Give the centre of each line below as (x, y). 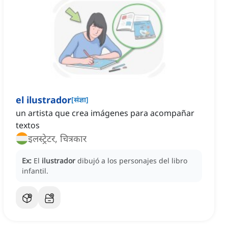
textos (28, 125)
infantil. (35, 171)
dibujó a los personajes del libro (132, 161)
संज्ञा (80, 100)
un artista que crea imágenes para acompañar (105, 113)
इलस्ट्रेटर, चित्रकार (57, 139)
